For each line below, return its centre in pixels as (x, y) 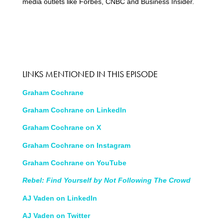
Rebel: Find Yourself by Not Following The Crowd (106, 180)
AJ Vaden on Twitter (56, 216)
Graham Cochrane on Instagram (76, 145)
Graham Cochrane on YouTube (74, 163)
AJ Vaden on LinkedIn (59, 198)
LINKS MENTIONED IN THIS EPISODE (90, 74)
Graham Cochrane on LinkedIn (75, 110)
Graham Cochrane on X (61, 128)
